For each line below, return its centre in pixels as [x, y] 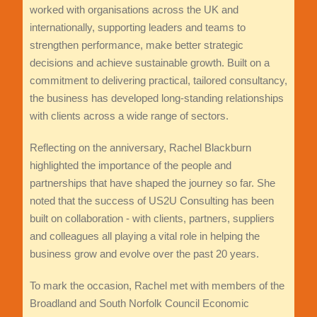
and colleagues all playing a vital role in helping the [144, 236]
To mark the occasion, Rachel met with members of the [157, 286]
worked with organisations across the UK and [134, 10]
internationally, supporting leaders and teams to [137, 28]
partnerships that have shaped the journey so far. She [152, 183]
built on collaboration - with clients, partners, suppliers [152, 219]
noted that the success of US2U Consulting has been [151, 201]
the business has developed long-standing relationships [156, 98]
